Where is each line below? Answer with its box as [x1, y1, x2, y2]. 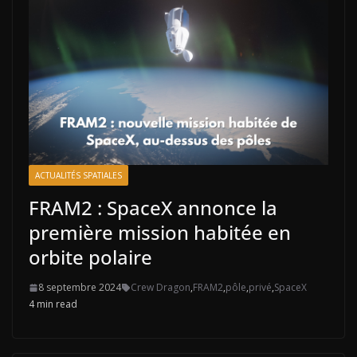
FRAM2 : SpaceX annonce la [29, 194, 277, 222]
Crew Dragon [131, 280, 190, 295]
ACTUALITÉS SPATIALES [35, 170, 122, 182]
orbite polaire [29, 244, 152, 271]
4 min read [29, 297, 77, 312]
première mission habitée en [29, 219, 291, 246]
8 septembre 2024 [38, 280, 121, 295]
